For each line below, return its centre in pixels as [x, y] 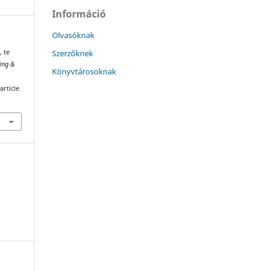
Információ [79, 14]
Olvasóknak [73, 35]
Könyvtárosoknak [84, 71]
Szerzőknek [73, 53]
